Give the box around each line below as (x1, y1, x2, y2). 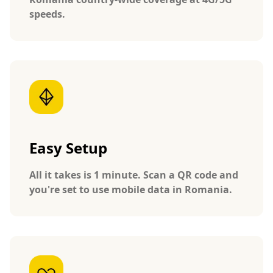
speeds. (29, 7, 65, 21)
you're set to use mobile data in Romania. (29, 182, 232, 196)
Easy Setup (29, 137, 107, 158)
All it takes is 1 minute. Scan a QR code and (29, 168, 238, 182)
